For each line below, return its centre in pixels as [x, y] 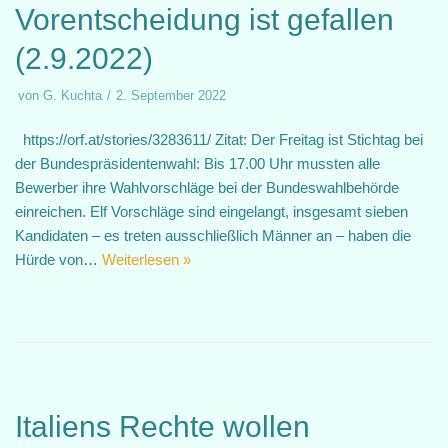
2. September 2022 [171, 95]
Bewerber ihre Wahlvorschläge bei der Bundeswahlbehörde [207, 187]
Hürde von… [58, 259]
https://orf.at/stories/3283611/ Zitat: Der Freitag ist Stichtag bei [219, 139]
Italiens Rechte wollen [162, 426]
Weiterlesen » [146, 259]
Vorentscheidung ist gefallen [204, 19]
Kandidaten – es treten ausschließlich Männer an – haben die [213, 235]
